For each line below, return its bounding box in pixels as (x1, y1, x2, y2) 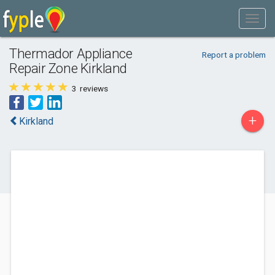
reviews (78, 83, 108, 93)
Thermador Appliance (9, 45, 133, 61)
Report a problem (201, 50, 266, 60)
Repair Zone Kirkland (9, 60, 128, 76)
